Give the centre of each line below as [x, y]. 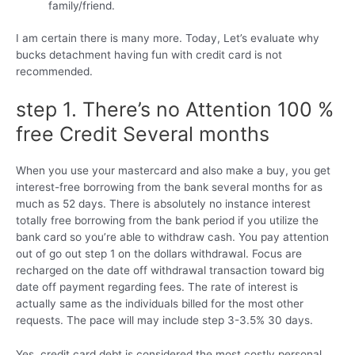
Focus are [275, 254]
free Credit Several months [143, 134]
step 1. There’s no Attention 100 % [175, 110]
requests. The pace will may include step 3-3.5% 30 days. [164, 321]
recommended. [54, 72]
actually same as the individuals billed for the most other [160, 304]
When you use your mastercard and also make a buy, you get [173, 171]
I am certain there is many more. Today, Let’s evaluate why [168, 38]
